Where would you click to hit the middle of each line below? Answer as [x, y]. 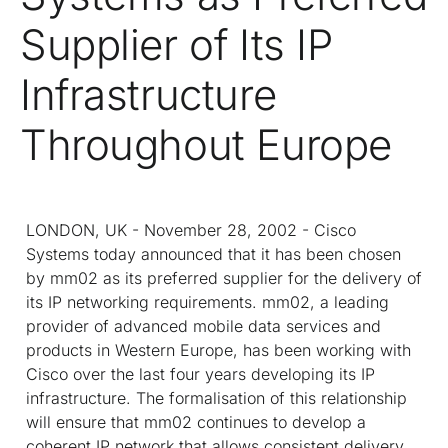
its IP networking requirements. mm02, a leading [207, 301]
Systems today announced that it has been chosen [213, 253]
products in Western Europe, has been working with [218, 349]
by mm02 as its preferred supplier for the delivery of [224, 277]
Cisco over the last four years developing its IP [200, 373]
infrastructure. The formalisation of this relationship [216, 397]
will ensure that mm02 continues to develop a [196, 421]
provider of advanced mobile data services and [203, 325]
